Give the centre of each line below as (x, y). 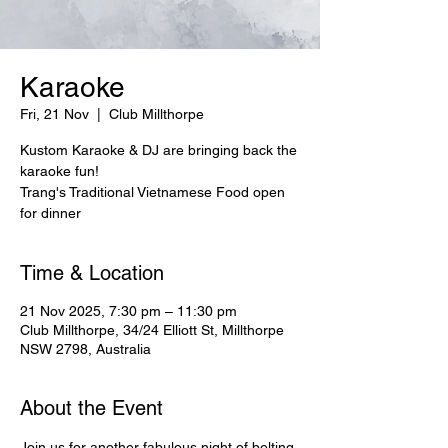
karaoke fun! (59, 171)
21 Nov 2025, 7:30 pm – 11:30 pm (128, 311)
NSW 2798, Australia (85, 349)
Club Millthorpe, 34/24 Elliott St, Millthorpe (152, 330)
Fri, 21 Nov (54, 114)
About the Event (91, 408)
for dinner (50, 213)
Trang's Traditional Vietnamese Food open (152, 192)
